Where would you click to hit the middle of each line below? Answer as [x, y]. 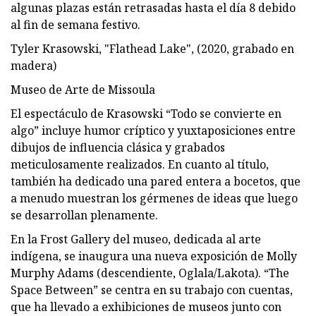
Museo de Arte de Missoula [83, 89]
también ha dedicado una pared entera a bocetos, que [156, 181]
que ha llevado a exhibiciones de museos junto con [146, 306]
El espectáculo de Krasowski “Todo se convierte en [146, 113]
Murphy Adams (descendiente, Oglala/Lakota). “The [150, 273]
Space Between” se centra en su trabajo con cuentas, [152, 290]
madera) [34, 65]
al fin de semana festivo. [75, 24]
